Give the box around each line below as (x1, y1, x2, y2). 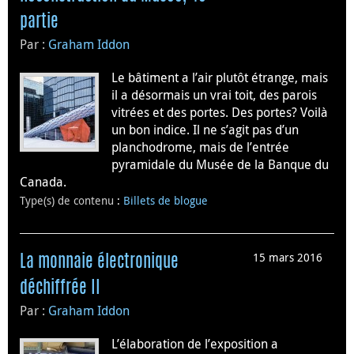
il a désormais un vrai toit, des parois (111, 85, 317, 104)
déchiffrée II (20, 279, 100, 297)
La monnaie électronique (20, 253, 179, 271)
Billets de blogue (123, 192, 208, 208)
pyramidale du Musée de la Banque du (111, 155, 329, 173)
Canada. (20, 172, 66, 190)
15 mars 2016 (253, 249, 322, 265)
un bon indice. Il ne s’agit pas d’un (111, 120, 299, 138)
